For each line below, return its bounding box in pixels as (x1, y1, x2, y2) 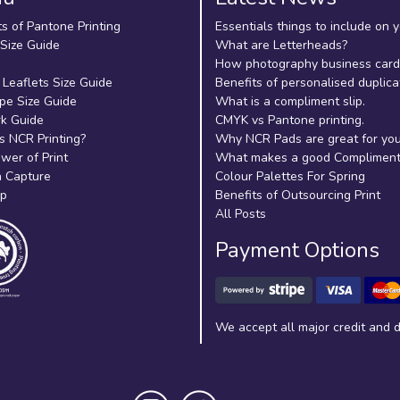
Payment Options (215, 236, 379, 264)
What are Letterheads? (215, 37, 347, 54)
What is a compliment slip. (215, 93, 365, 110)
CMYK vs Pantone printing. (215, 112, 364, 129)
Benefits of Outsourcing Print (215, 187, 380, 204)
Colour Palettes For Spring (215, 168, 365, 185)
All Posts (215, 205, 266, 222)
